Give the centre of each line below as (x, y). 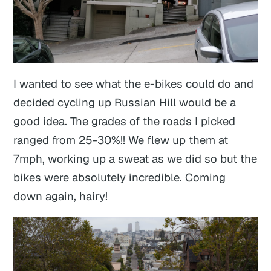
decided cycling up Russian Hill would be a (125, 102)
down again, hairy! (61, 196)
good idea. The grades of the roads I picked (125, 121)
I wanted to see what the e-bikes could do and (134, 83)
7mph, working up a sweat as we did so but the (135, 158)
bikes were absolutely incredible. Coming (120, 177)
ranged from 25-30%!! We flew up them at (121, 139)
